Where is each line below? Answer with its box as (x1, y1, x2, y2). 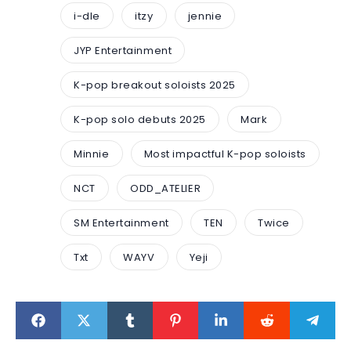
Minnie (74, 146, 110, 161)
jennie (187, 8, 223, 24)
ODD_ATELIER (130, 180, 201, 196)
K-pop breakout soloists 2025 (74, 77, 236, 92)
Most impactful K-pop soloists (143, 146, 306, 161)
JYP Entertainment (74, 42, 172, 58)
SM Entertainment (74, 215, 169, 230)
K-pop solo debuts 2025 (74, 111, 206, 127)
